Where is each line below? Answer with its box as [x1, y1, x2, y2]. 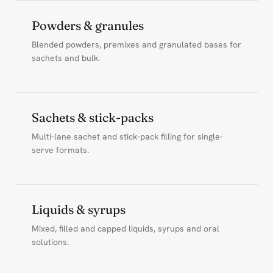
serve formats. [32, 144, 89, 155]
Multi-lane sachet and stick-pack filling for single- [32, 130, 223, 142]
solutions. [32, 236, 69, 247]
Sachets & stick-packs [32, 109, 154, 125]
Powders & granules [32, 17, 144, 33]
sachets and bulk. [32, 52, 100, 63]
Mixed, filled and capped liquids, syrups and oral [32, 222, 219, 234]
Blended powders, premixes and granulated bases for [32, 38, 241, 50]
